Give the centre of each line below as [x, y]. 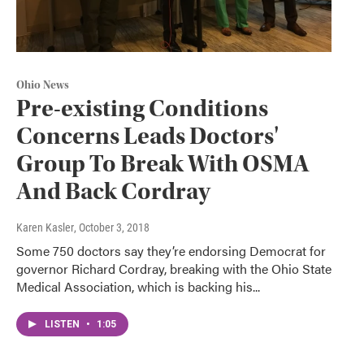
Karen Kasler [45, 227]
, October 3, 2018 [112, 227]
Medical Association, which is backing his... [138, 286]
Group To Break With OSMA [163, 163]
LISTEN [63, 324]
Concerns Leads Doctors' [147, 136]
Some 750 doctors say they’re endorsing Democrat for [171, 250]
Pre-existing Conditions [142, 108]
